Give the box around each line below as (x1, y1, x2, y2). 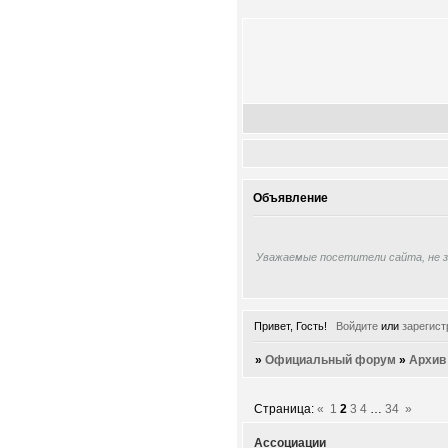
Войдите (335, 319, 378, 332)
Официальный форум (265, 352, 397, 367)
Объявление (253, 191, 328, 206)
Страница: (254, 402, 318, 417)
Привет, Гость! (254, 319, 327, 332)
